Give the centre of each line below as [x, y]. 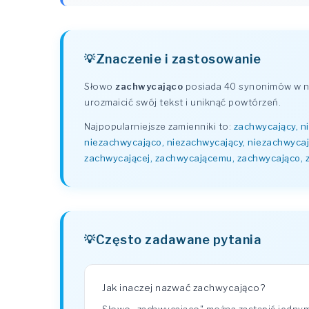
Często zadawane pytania [178, 239]
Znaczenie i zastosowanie [178, 59]
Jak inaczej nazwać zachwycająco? [183, 288]
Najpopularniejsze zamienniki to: [159, 126]
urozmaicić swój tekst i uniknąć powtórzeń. [182, 102]
